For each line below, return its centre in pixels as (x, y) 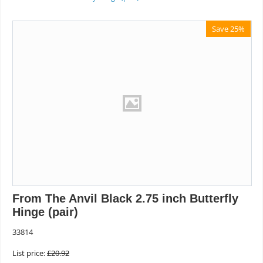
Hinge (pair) (45, 212)
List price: (29, 253)
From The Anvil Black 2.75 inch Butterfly (125, 199)
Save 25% (228, 29)
